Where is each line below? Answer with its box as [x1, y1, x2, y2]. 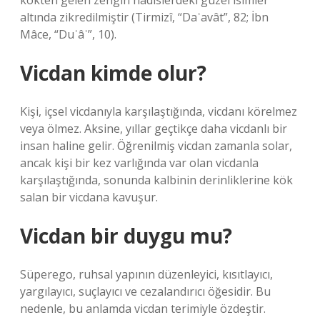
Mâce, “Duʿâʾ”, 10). [20, 26, 116, 42]
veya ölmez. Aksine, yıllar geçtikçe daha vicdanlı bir [20, 121, 287, 136]
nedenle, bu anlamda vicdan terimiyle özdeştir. [20, 301, 266, 316]
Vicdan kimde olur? [20, 59, 206, 86]
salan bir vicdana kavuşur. [20, 189, 158, 205]
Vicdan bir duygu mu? [20, 222, 232, 249]
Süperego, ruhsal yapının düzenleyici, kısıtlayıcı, [20, 266, 273, 282]
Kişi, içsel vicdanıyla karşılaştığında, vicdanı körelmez [20, 104, 297, 119]
